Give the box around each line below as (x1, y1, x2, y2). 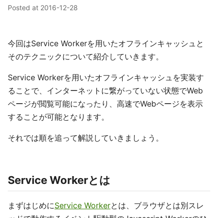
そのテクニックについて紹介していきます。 (8, 52, 163, 61)
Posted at (8, 3, 40, 12)
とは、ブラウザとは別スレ (110, 200, 204, 210)
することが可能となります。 (8, 112, 109, 122)
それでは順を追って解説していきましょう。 (8, 133, 163, 143)
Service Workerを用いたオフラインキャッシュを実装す (8, 73, 204, 82)
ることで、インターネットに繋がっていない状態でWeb (8, 86, 203, 95)
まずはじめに (8, 200, 54, 210)
